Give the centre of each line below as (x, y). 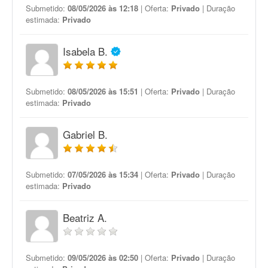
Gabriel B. (85, 134)
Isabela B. (85, 51)
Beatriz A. (85, 217)
